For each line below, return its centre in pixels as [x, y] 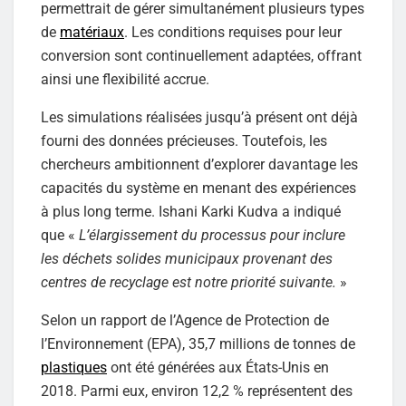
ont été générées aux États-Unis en [218, 367]
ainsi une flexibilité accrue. [125, 79]
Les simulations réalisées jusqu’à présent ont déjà [199, 117]
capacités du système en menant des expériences [198, 188]
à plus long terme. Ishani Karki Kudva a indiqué [191, 211]
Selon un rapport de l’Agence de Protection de [185, 320]
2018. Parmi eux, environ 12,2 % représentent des [197, 391]
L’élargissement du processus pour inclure [212, 235]
